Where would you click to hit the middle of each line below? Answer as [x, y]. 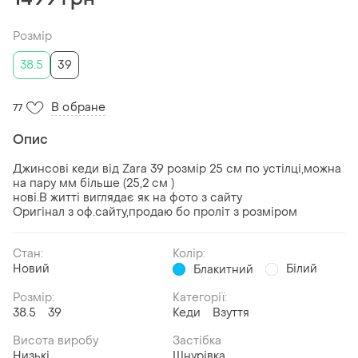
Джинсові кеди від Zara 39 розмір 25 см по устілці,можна [177, 169]
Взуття [231, 312]
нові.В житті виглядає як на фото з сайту [127, 197]
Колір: [189, 253]
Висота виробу [56, 340]
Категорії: [200, 297]
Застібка [197, 340]
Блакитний [223, 269]
